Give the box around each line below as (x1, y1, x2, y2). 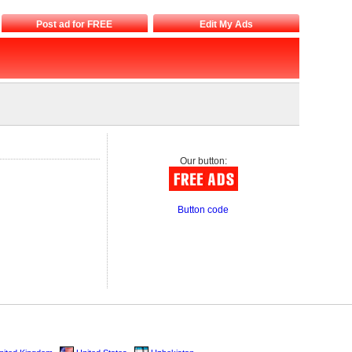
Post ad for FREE (36, 19, 112, 30)
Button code (178, 204, 229, 215)
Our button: (179, 156, 227, 167)
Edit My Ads (199, 19, 253, 30)
